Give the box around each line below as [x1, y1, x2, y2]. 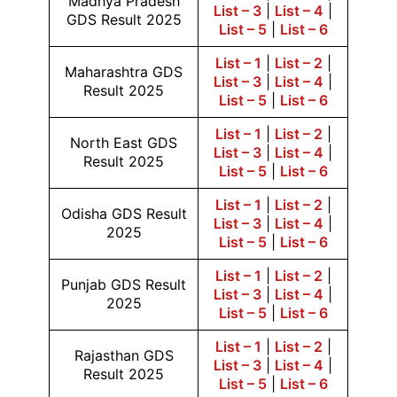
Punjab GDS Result [61, 276, 186, 293]
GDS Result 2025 [66, 11, 182, 28]
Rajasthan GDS [74, 346, 174, 364]
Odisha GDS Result [60, 205, 187, 222]
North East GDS [70, 134, 177, 152]
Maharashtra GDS [65, 63, 183, 81]
